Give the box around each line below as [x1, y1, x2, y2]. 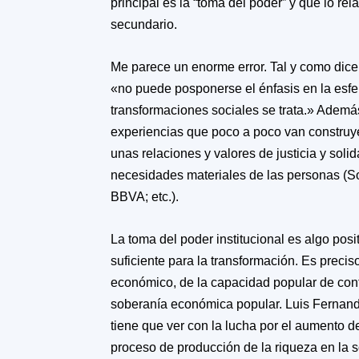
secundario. [111, 18, 177, 31]
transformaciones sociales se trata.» [111, 103, 317, 117]
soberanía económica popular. [111, 297, 285, 311]
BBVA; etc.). [111, 190, 179, 204]
